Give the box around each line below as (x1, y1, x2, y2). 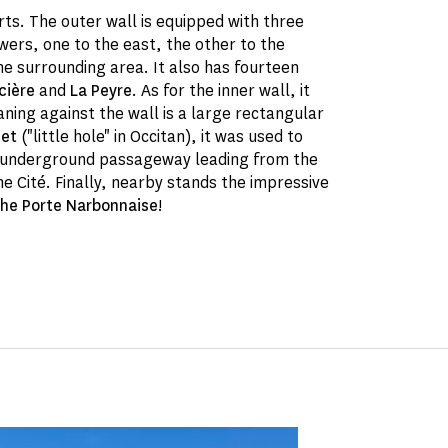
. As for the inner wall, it (132, 80, 311, 101)
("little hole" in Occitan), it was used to (17, 126, 304, 147)
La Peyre (70, 80, 133, 101)
